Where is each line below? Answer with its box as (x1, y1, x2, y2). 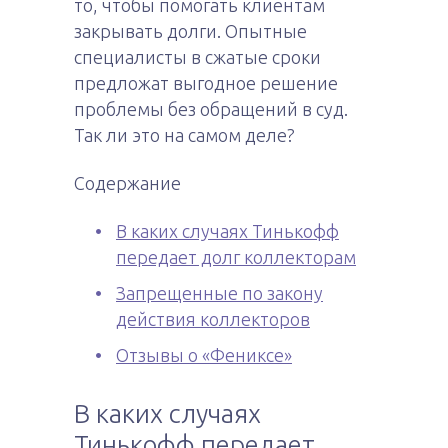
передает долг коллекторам (116, 247, 356, 267)
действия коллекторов (116, 309, 310, 329)
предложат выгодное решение (74, 73, 338, 93)
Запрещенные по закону (116, 283, 323, 303)
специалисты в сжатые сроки (74, 47, 321, 67)
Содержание (74, 173, 181, 193)
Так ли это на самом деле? (74, 125, 295, 145)
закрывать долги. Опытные (74, 21, 307, 41)
